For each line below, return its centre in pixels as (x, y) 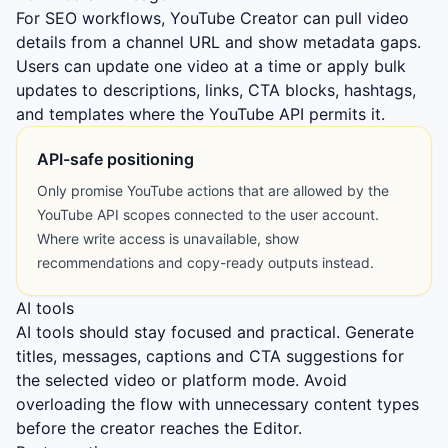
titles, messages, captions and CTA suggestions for (210, 356)
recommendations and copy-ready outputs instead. (205, 262)
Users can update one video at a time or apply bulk (211, 66)
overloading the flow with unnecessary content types (217, 404)
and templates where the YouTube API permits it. (200, 114)
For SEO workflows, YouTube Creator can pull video (212, 18)
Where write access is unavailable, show (168, 238)
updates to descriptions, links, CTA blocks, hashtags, (216, 90)
